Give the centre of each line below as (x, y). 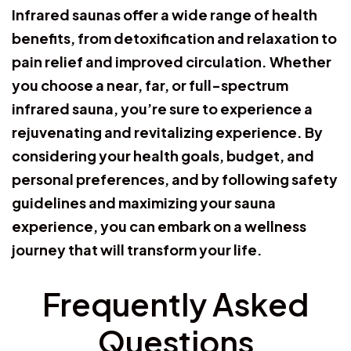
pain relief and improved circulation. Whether (172, 61)
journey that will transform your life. (137, 249)
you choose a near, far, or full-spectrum (150, 85)
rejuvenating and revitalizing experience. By (167, 132)
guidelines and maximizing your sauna (144, 202)
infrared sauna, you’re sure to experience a (162, 108)
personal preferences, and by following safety (175, 179)
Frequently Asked (175, 303)
